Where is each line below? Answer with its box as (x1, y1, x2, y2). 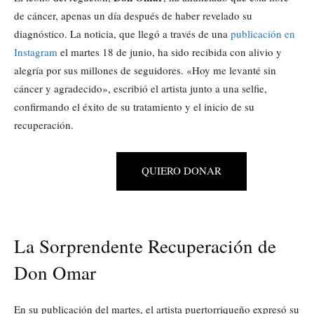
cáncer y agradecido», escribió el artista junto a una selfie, (14, 81, 267, 95)
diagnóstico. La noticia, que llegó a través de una (14, 27, 231, 41)
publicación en (231, 27, 295, 41)
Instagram (14, 45, 57, 59)
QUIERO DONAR (142, 163, 221, 177)
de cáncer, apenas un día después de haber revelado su (14, 8, 252, 22)
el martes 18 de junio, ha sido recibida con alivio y (57, 45, 282, 59)
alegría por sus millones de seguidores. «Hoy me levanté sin (14, 63, 276, 77)
